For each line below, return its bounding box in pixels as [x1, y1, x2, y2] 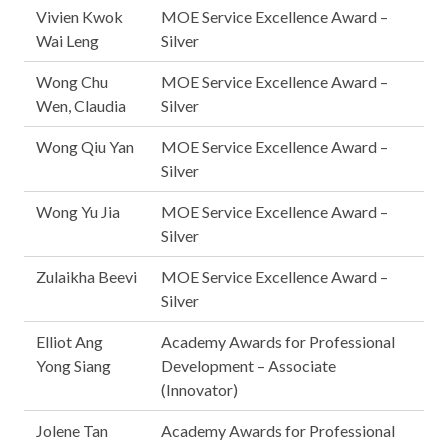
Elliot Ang [36, 332, 103, 351]
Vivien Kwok [36, 7, 123, 26]
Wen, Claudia [36, 96, 126, 115]
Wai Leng [36, 31, 99, 50]
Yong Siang [36, 356, 111, 375]
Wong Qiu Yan [36, 137, 134, 156]
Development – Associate [161, 356, 336, 375]
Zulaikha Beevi [36, 267, 137, 286]
